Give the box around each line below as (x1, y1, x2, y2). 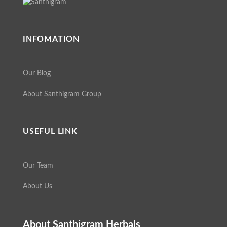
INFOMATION (23, 35, 80, 43)
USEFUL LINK (23, 127, 78, 135)
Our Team (23, 162, 53, 169)
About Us (23, 183, 52, 190)
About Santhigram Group (23, 91, 101, 98)
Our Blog (23, 70, 51, 77)
